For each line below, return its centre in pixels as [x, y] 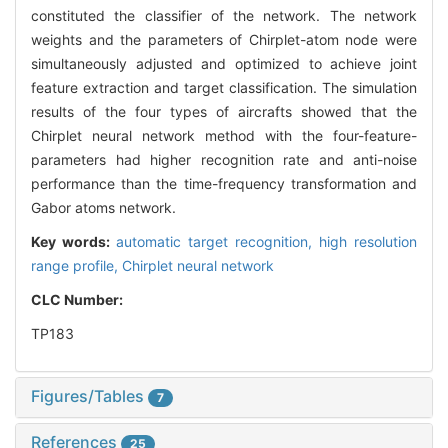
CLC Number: [78, 300]
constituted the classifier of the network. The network [224, 16]
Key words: [73, 242]
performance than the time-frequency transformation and [224, 184]
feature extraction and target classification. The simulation [224, 88]
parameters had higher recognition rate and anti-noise [224, 160]
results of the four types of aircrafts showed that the [224, 112]
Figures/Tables [89, 396]
